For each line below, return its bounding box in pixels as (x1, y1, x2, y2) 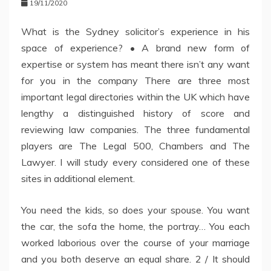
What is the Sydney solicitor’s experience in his (21, 25, 250, 38)
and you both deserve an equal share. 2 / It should (21, 252, 250, 265)
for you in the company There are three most (21, 74, 250, 87)
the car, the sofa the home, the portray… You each (21, 220, 250, 232)
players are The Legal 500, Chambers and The (21, 139, 250, 152)
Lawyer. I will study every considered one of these (21, 155, 250, 168)
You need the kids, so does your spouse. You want (21, 203, 250, 216)
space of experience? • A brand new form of (21, 41, 250, 54)
